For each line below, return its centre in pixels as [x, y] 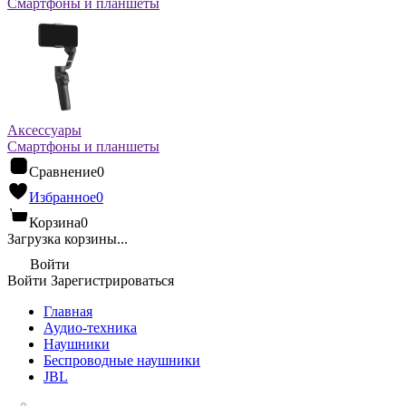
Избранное [63, 197]
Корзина [55, 222]
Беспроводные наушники [122, 360]
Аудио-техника [90, 328]
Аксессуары [44, 130]
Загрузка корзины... [68, 239]
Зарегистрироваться [112, 280]
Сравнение [63, 172]
